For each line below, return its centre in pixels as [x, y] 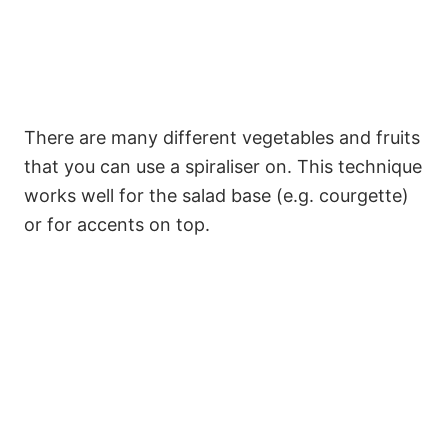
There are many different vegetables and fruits [222, 137]
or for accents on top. [117, 224]
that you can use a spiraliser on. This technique [223, 166]
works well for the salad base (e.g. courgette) [216, 195]
